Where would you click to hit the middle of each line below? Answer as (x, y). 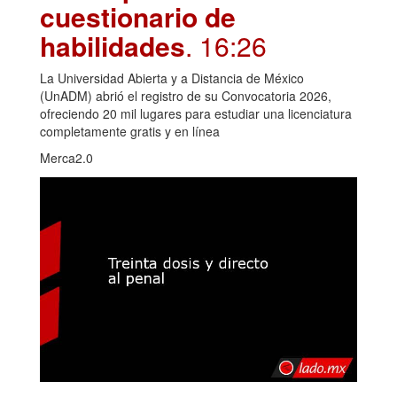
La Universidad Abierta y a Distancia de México (172, 78)
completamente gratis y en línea (130, 132)
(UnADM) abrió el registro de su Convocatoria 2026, (186, 96)
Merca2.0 (66, 158)
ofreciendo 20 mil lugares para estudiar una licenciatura (196, 114)
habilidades (113, 46)
